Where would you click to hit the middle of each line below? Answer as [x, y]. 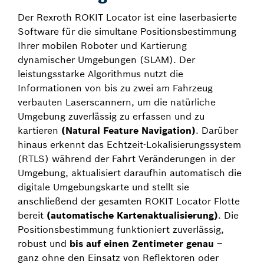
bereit [32, 215]
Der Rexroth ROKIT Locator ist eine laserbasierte [127, 17]
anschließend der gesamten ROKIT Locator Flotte [129, 201]
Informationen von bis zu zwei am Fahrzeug [115, 88]
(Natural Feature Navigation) [128, 130]
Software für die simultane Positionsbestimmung [127, 31]
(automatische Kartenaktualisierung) [132, 215]
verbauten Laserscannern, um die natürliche [117, 102]
